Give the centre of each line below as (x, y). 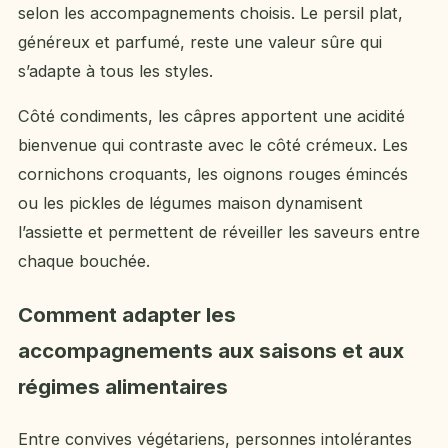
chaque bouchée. (84, 261)
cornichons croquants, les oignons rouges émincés (213, 174)
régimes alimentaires (123, 386)
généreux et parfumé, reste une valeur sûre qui (200, 42)
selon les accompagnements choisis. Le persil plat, (210, 13)
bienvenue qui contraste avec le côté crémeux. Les (213, 145)
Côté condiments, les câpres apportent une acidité (211, 116)
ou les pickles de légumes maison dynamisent (190, 203)
